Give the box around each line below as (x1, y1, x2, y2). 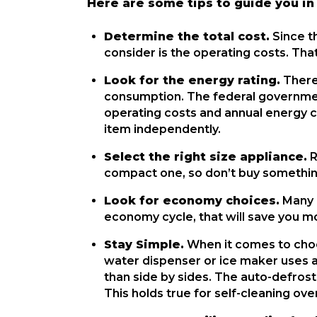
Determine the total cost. (104, 30, 270, 43)
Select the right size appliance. (104, 150, 308, 163)
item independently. (104, 122, 221, 136)
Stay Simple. (104, 238, 185, 251)
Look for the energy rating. (104, 74, 281, 87)
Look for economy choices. (104, 194, 280, 207)
